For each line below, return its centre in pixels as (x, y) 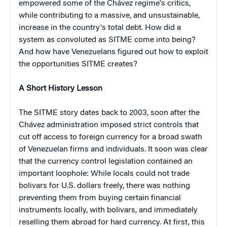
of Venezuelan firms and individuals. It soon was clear (113, 149)
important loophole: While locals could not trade (104, 174)
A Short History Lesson (61, 88)
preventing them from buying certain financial (100, 198)
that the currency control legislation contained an (106, 161)
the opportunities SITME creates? (80, 64)
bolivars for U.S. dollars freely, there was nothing (104, 186)
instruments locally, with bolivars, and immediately (108, 210)
